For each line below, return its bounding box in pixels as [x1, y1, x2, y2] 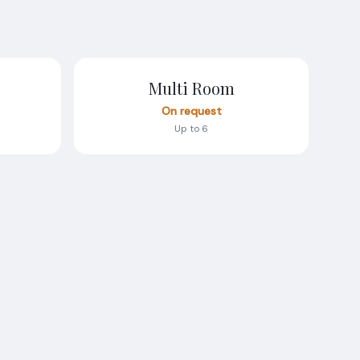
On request [161, 103, 222, 118]
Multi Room [148, 76, 235, 99]
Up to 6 [174, 121, 208, 135]
